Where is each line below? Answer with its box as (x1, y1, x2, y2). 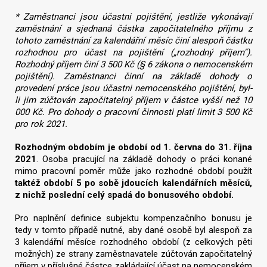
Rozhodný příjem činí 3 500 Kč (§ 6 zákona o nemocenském (15, 59, 252, 70)
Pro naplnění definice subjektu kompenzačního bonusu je (15, 212, 252, 223)
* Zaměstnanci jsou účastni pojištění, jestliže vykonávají (15, 11, 252, 23)
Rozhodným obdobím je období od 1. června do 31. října (15, 141, 252, 153)
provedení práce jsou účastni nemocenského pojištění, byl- (15, 83, 252, 94)
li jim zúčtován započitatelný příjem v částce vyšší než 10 (15, 95, 252, 106)
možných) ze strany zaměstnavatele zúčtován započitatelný (15, 248, 252, 259)
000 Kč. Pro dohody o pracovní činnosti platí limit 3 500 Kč (15, 107, 252, 118)
